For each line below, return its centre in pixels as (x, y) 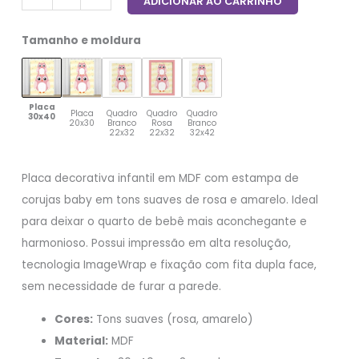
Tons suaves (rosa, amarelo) (173, 319)
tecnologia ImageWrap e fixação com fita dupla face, (169, 264)
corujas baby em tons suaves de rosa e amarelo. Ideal (170, 200)
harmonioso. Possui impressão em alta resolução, (157, 243)
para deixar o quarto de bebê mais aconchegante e (165, 221)
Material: (82, 341)
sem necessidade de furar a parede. (122, 286)
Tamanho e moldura (82, 40)
